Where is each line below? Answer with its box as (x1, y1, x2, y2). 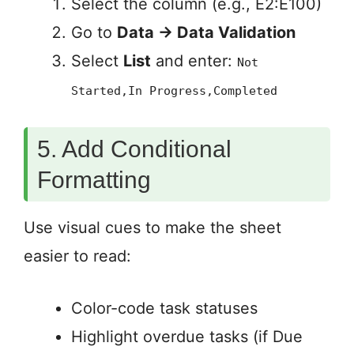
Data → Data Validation (117, 23, 296, 43)
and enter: (151, 51, 237, 71)
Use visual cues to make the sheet (24, 218, 281, 238)
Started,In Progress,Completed (71, 84, 277, 99)
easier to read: (24, 247, 131, 266)
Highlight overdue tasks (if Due (71, 327, 303, 347)
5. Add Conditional (37, 136, 232, 163)
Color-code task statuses (71, 299, 258, 318)
